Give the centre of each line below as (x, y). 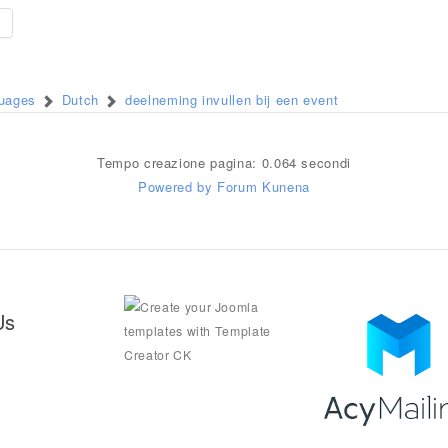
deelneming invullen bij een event (231, 99)
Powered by (175, 186)
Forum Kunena (263, 186)
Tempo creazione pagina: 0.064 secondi (224, 162)
